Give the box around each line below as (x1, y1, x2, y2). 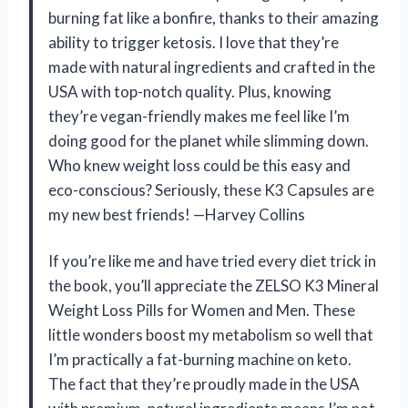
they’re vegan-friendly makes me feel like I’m (48, 106, 350, 126)
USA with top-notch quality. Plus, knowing (48, 81, 331, 101)
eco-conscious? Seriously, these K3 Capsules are (48, 179, 374, 199)
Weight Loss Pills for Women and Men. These (48, 300, 355, 320)
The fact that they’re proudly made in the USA (48, 373, 360, 393)
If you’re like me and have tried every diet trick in (48, 250, 376, 270)
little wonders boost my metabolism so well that (48, 324, 373, 344)
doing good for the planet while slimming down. (48, 130, 369, 150)
